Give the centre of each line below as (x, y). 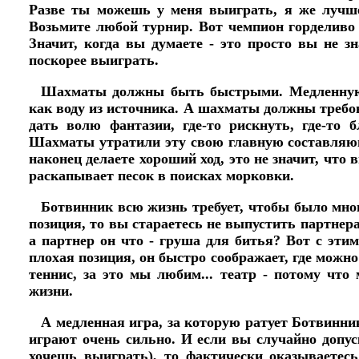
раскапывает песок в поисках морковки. (161, 176)
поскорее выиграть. (94, 61)
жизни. (51, 291)
